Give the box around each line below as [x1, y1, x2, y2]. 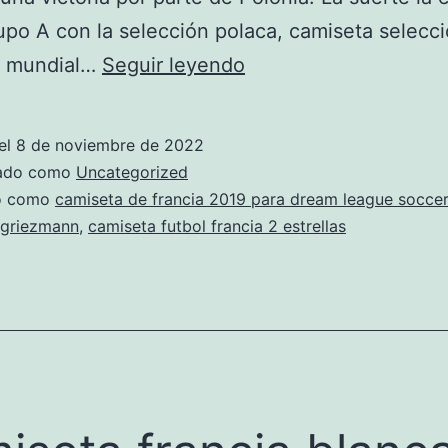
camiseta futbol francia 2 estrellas [88, 216, 346, 236]
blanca [244, 154, 306, 178]
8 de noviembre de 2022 [16, 135, 204, 155]
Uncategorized [76, 162, 188, 182]
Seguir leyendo [102, 53, 245, 77]
